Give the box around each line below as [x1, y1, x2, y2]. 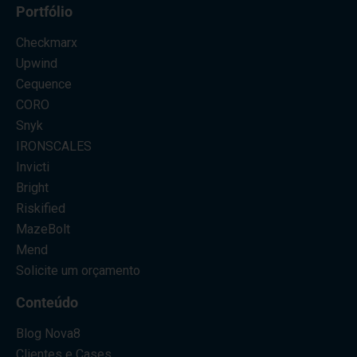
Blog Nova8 [16, 326, 80, 342]
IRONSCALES [16, 139, 92, 155]
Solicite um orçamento [16, 263, 140, 279]
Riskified [16, 201, 65, 217]
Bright [16, 180, 49, 196]
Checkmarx [16, 35, 77, 51]
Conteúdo [16, 294, 78, 312]
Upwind [16, 56, 57, 72]
